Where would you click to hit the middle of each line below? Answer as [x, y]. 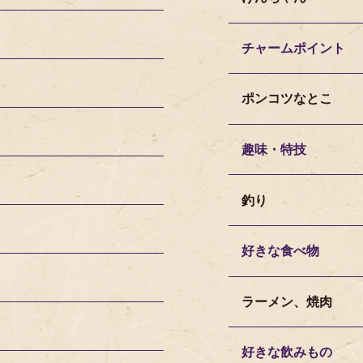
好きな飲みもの [287, 352]
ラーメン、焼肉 [287, 301]
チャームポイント [293, 48]
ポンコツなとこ [287, 99]
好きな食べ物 [280, 251]
